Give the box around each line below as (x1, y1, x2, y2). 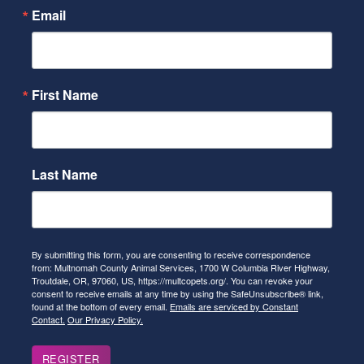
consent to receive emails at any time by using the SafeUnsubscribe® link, (32, 286, 323, 300)
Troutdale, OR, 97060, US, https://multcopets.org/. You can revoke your (32, 273, 313, 287)
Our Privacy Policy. (67, 312, 143, 326)
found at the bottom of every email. (32, 299, 170, 313)
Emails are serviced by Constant (170, 299, 298, 313)
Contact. (32, 312, 65, 326)
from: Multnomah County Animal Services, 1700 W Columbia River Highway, (32, 260, 330, 274)
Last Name (32, 164, 97, 184)
